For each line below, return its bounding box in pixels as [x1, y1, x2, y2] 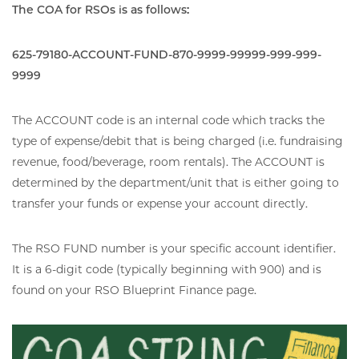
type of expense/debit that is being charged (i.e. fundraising [12, 134, 343, 149]
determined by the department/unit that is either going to [12, 175, 339, 191]
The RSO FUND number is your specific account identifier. [12, 241, 339, 256]
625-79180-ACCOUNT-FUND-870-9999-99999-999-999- [12, 47, 321, 63]
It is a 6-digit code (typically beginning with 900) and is [12, 262, 321, 277]
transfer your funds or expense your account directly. [12, 196, 314, 212]
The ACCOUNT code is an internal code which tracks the [12, 113, 325, 128]
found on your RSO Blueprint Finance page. [12, 283, 256, 298]
